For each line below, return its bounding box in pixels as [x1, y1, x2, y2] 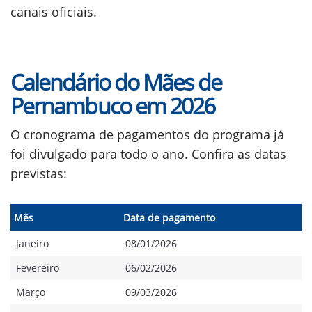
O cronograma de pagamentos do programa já [10, 126, 284, 143]
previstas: [10, 165, 67, 182]
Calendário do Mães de [10, 67, 221, 97]
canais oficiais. [10, 3, 97, 20]
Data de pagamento [123, 211, 215, 224]
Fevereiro [16, 261, 59, 274]
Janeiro [16, 237, 49, 250]
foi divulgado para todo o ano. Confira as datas [10, 146, 286, 162]
